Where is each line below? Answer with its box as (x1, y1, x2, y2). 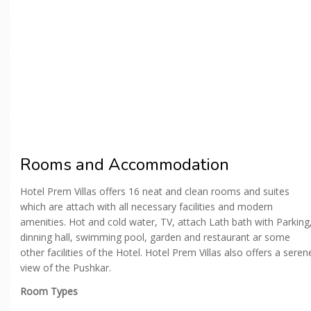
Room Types (20, 285, 78, 299)
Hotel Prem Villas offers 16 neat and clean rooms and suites (20, 185, 289, 199)
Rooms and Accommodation (20, 153, 229, 176)
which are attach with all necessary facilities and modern (20, 200, 273, 214)
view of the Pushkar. (20, 261, 111, 275)
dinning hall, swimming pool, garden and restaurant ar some (20, 230, 290, 244)
